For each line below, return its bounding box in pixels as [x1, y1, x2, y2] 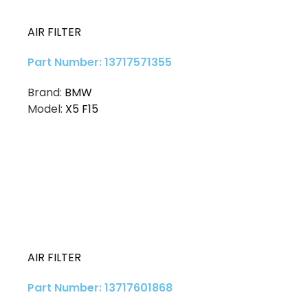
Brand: [27, 85, 65, 101]
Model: [27, 101, 65, 118]
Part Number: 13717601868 [27, 280, 173, 296]
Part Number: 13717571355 [27, 54, 172, 71]
